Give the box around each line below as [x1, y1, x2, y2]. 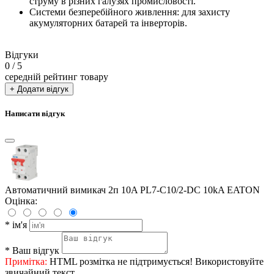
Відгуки [5, 49, 39, 60]
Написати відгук [5, 109, 65, 119]
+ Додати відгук [10, 84, 68, 94]
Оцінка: [5, 196, 37, 207]
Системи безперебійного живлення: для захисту [29, 6, 230, 17]
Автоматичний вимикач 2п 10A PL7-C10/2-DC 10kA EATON [5, 185, 260, 196]
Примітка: [5, 256, 47, 267]
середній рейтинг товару [5, 71, 108, 82]
